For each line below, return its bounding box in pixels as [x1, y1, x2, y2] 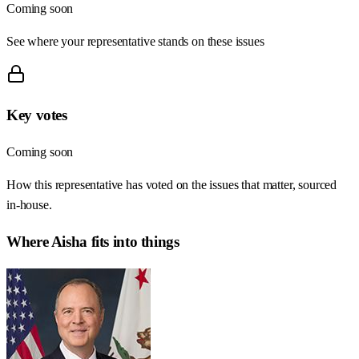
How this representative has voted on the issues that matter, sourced [6, 178, 337, 192]
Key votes [6, 107, 67, 124]
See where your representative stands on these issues [6, 34, 264, 48]
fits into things [87, 232, 179, 250]
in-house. [6, 198, 52, 212]
